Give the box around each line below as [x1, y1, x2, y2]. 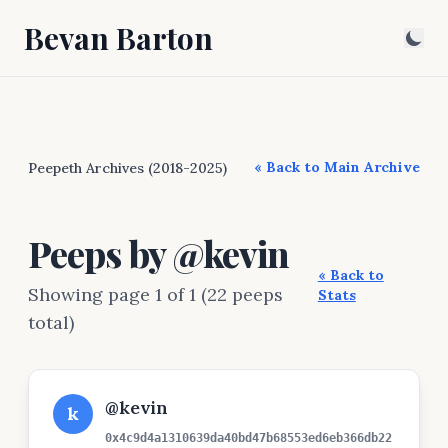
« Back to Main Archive [254, 158, 420, 176]
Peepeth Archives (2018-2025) [28, 159, 227, 177]
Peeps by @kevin [28, 229, 290, 277]
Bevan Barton [24, 18, 213, 58]
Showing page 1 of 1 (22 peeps [28, 283, 283, 306]
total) [28, 311, 74, 334]
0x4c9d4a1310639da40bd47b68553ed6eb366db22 [105, 431, 392, 445]
